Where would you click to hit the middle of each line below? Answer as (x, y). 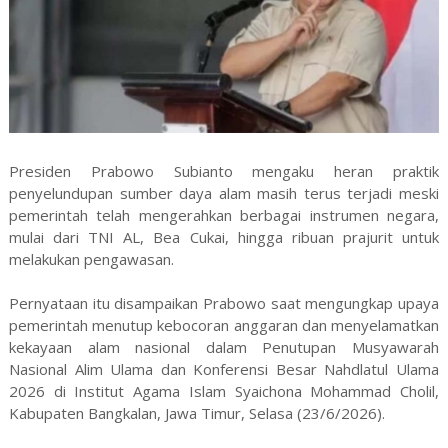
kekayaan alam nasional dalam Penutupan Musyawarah (224, 347)
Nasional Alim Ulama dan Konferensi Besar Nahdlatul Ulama (224, 369)
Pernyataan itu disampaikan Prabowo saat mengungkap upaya (224, 303)
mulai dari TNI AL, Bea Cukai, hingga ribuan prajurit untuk (224, 237)
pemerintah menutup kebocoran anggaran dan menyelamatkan (224, 325)
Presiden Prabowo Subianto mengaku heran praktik (224, 171)
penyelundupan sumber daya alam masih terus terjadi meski (224, 193)
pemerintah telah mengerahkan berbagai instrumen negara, (224, 215)
